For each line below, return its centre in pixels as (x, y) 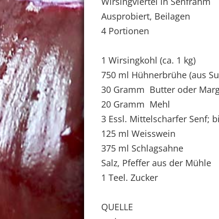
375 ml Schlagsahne (142, 148)
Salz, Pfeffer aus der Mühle (156, 163)
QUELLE (117, 207)
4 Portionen (125, 31)
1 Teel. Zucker (130, 177)
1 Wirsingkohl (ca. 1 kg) (148, 60)
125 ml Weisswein (138, 133)
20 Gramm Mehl (136, 104)
